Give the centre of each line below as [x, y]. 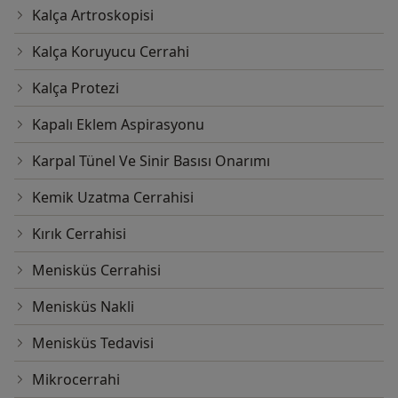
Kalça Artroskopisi [93, 16]
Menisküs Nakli [83, 307]
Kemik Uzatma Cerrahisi [113, 198]
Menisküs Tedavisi [93, 343]
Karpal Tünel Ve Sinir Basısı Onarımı [151, 161]
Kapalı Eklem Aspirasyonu [118, 125]
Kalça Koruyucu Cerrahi [111, 52]
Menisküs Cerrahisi [96, 271]
